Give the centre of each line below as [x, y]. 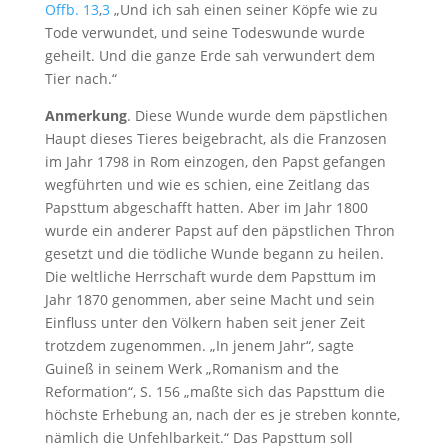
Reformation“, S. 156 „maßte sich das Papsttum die [214, 392]
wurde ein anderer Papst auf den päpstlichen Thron [219, 231]
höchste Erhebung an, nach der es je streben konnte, [222, 415]
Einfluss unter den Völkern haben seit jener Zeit [204, 323]
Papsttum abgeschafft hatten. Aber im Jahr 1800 [206, 208]
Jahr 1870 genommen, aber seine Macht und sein [209, 300]
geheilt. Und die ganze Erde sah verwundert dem [209, 56]
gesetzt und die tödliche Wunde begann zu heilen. [214, 254]
